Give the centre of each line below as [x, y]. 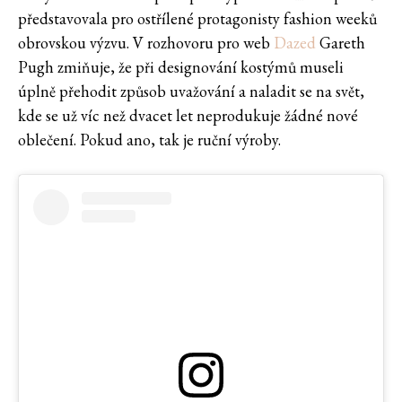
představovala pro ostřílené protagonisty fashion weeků [197, 19]
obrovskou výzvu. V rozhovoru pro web [146, 43]
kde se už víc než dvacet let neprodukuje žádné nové [188, 116]
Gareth [341, 43]
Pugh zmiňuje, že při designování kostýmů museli [181, 67]
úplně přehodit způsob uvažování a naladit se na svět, [191, 92]
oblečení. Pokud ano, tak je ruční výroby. [149, 140]
